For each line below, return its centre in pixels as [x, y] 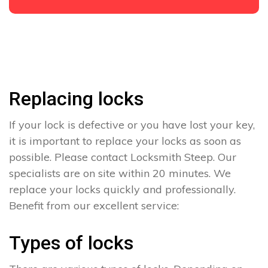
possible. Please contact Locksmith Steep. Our [123, 157]
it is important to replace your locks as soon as [125, 141]
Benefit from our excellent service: [94, 206]
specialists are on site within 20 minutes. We [120, 173]
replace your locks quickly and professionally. [122, 190]
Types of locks [71, 243]
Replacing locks [76, 99]
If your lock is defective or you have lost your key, [132, 125]
